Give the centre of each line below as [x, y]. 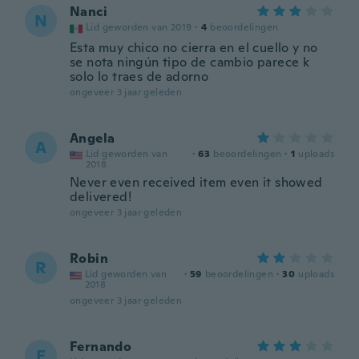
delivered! [101, 197]
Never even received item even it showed [196, 182]
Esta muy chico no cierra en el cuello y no [194, 48]
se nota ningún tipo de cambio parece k [190, 62]
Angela [93, 138]
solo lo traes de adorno [139, 77]
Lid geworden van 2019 [139, 27]
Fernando [101, 347]
